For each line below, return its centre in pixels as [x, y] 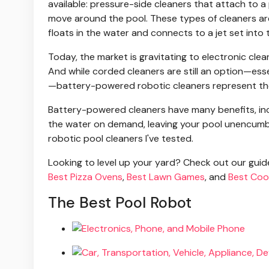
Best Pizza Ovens [85, 177]
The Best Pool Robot [120, 203]
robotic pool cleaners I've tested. [121, 139]
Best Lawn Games [166, 177]
